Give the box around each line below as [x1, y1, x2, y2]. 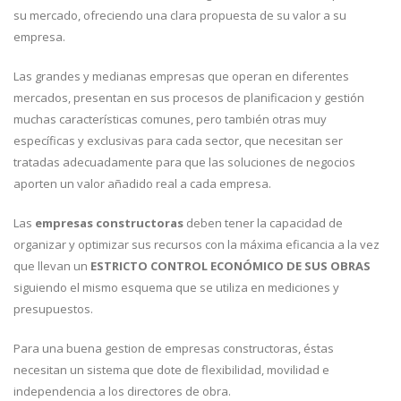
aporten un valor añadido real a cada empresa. [13, 175, 271, 192]
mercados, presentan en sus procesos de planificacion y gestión [13, 90, 364, 106]
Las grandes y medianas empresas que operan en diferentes [13, 68, 349, 84]
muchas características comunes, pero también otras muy [13, 111, 327, 127]
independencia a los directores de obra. [13, 383, 231, 399]
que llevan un [13, 258, 90, 274]
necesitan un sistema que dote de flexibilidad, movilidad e [13, 362, 329, 378]
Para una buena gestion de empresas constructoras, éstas [13, 340, 334, 356]
